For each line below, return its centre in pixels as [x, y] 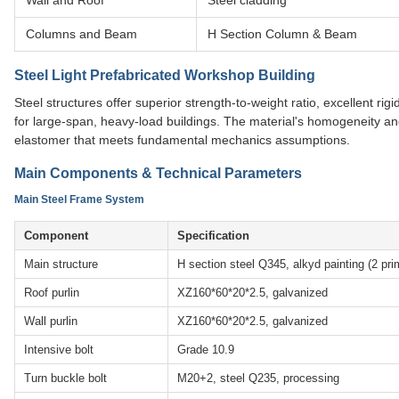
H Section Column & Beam [282, 34]
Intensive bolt [59, 350]
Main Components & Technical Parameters [158, 174]
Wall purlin [51, 322]
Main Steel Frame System [79, 200]
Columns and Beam [81, 34]
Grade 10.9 [206, 350]
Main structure [61, 265]
